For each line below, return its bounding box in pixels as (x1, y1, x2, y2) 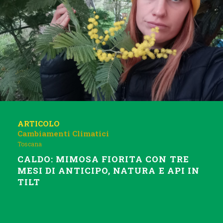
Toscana (17, 140, 42, 148)
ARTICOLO (17, 118, 60, 128)
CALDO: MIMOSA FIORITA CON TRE (17, 153, 189, 165)
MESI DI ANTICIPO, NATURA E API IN (17, 165, 200, 176)
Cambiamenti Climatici (17, 128, 109, 138)
